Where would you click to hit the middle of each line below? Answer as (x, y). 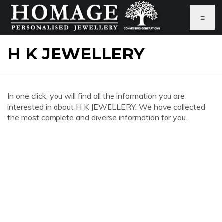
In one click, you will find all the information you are (96, 96)
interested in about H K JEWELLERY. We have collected (106, 107)
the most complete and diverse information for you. (97, 117)
